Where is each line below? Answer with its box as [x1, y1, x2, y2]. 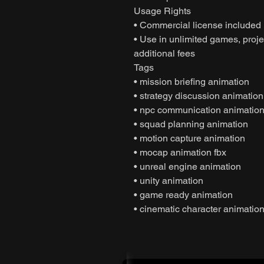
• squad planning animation [134, 118, 248, 130]
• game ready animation [134, 189, 233, 200]
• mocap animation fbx [134, 146, 226, 158]
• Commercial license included [134, 19, 261, 31]
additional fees [134, 47, 195, 59]
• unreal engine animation [134, 160, 241, 172]
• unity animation [134, 174, 203, 186]
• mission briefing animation [134, 75, 249, 87]
